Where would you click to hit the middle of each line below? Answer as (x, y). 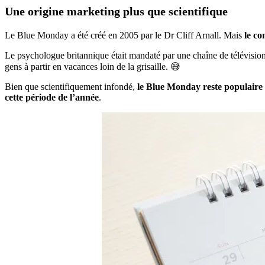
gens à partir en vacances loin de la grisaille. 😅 (93, 67)
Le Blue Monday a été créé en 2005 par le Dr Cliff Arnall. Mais (125, 35)
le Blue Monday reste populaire (200, 87)
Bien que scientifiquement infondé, (71, 87)
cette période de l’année (52, 98)
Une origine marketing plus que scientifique (116, 12)
